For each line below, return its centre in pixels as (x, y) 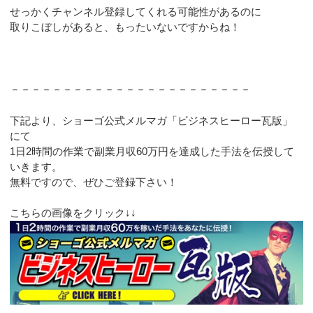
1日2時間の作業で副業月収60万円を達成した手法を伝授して (152, 151)
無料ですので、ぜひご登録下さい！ (94, 182)
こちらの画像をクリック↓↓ (73, 213)
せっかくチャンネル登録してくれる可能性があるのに (136, 12)
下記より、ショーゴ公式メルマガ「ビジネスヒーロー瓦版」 (152, 120)
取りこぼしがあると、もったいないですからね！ (125, 27)
